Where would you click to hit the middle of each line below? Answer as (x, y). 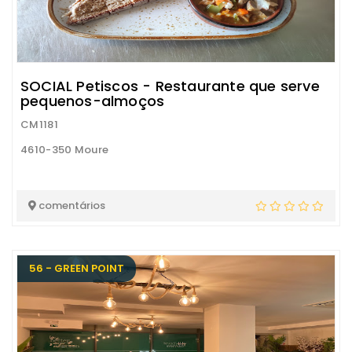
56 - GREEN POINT (77, 268)
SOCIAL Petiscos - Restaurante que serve (170, 86)
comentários (71, 205)
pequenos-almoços (93, 101)
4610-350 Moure (65, 150)
